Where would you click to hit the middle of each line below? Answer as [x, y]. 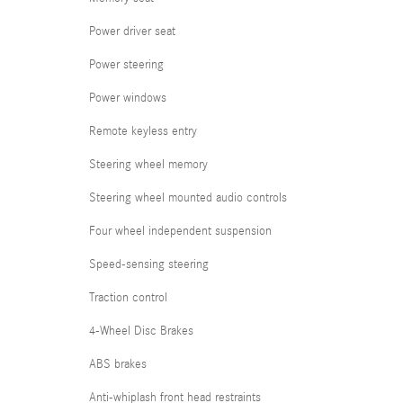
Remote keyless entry [143, 131]
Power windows [128, 98]
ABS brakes [118, 364]
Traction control [128, 298]
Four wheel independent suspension [180, 231]
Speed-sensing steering [149, 264]
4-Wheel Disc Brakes [141, 331]
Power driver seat [132, 31]
